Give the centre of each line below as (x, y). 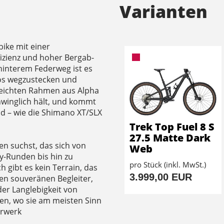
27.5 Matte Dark (170, 137)
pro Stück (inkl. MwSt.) (168, 164)
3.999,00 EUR (161, 177)
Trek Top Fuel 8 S (172, 126)
